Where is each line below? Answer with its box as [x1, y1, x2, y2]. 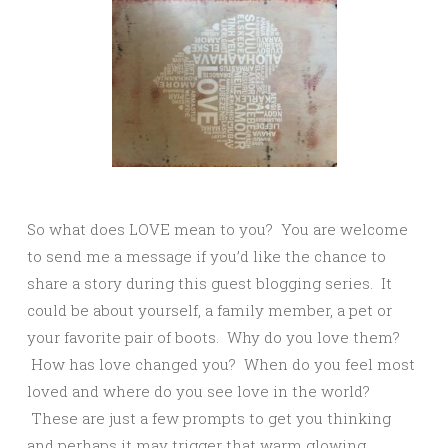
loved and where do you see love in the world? [27, 380, 370, 401]
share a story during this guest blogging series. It [27, 272, 392, 293]
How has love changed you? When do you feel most [27, 353, 415, 374]
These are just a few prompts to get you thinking [27, 407, 391, 428]
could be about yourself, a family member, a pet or [27, 299, 392, 320]
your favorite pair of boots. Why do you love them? [27, 326, 400, 347]
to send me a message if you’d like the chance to [27, 245, 386, 266]
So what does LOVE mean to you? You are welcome [27, 218, 408, 239]
